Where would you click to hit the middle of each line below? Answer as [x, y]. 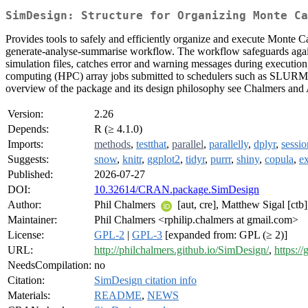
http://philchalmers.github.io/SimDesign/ [181, 250]
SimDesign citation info [145, 280]
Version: [25, 114]
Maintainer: [32, 220]
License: [26, 235]
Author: [24, 205]
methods [112, 144]
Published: [30, 175]
